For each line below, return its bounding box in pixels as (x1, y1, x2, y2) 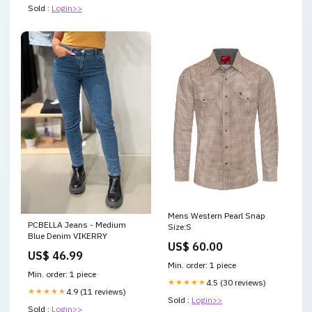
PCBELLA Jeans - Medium (28, 219, 126, 231)
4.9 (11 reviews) (66, 286, 126, 297)
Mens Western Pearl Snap (168, 210, 265, 221)
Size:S (168, 221, 192, 233)
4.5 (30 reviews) (206, 277, 266, 288)
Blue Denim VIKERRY (28, 231, 107, 242)
